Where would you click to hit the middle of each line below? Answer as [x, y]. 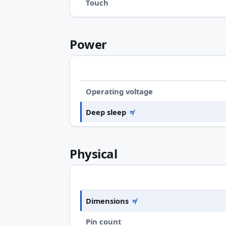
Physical [94, 154]
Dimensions [107, 201]
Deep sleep [106, 112]
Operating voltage [120, 92]
